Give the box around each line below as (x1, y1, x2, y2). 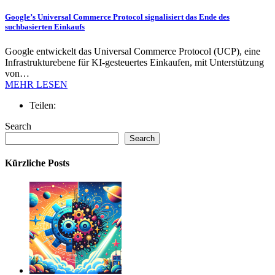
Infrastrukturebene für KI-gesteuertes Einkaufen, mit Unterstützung (5, 56, 264, 68)
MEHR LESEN (5, 79, 68, 90)
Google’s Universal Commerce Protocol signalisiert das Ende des (5, 12, 230, 22)
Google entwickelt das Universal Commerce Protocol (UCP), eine (5, 45, 260, 56)
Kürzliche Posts (5, 157, 69, 168)
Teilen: (29, 99, 56, 110)
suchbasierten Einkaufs (5, 22, 85, 32)
